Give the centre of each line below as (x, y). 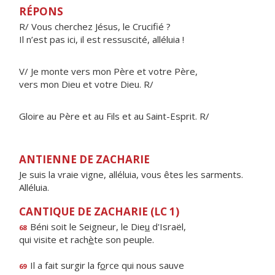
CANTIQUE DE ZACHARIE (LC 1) (99, 211)
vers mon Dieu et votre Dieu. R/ (86, 84)
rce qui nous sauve (145, 265)
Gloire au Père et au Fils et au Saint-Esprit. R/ (114, 116)
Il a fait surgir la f (64, 265)
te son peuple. (124, 239)
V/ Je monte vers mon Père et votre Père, (108, 71)
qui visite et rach (54, 239)
